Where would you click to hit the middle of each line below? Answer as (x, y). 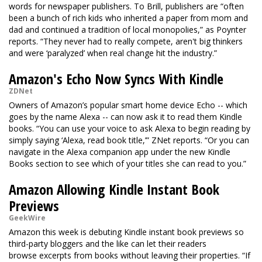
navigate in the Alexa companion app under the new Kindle (120, 152)
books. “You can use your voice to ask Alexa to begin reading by (130, 128)
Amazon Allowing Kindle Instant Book (114, 189)
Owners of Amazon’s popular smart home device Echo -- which (128, 105)
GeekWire (27, 218)
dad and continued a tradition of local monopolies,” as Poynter (127, 30)
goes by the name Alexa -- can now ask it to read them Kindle (125, 117)
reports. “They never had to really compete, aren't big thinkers (126, 41)
